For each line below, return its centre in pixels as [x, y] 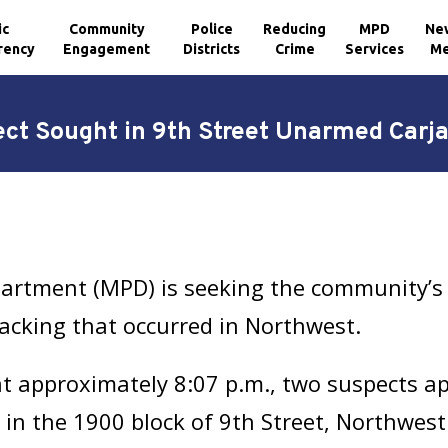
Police [211, 28]
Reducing [295, 28]
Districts [212, 48]
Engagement [107, 48]
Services [375, 48]
